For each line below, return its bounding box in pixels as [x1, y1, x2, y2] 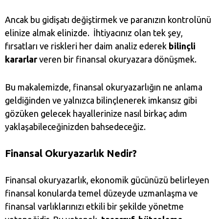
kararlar [5, 54, 37, 64]
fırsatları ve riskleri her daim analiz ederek [5, 41, 169, 51]
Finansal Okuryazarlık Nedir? [5, 148, 137, 159]
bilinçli [169, 41, 196, 51]
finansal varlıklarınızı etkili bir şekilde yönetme [5, 201, 184, 211]
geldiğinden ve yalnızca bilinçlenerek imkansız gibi [5, 95, 197, 105]
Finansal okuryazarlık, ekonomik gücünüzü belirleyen [5, 175, 209, 185]
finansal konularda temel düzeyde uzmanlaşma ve [5, 188, 198, 198]
